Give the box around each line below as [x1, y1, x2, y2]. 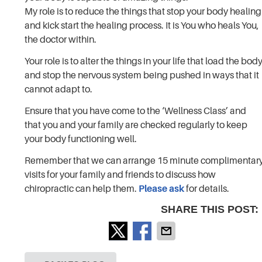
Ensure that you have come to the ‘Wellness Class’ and [25, 105, 247, 116]
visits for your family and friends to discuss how [25, 169, 216, 180]
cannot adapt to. [25, 84, 93, 95]
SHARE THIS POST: [161, 203, 259, 215]
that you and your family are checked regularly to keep [25, 119, 248, 130]
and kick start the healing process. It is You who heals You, [25, 20, 260, 31]
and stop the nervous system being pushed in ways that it [25, 70, 260, 81]
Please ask [139, 183, 185, 194]
